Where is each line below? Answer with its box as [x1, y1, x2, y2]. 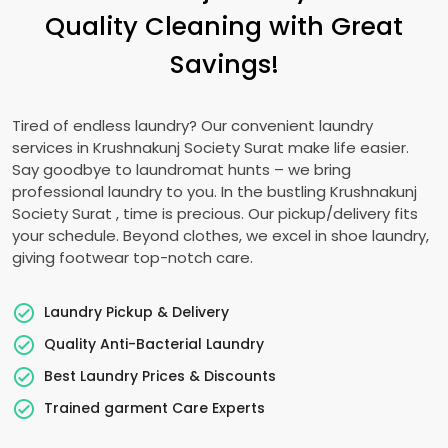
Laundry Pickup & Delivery [44, 301, 229, 322]
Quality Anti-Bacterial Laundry [44, 333, 264, 354]
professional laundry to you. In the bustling [12, 181, 330, 202]
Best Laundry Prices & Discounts [44, 365, 276, 386]
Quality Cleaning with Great [45, 8, 403, 44]
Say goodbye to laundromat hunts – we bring [12, 159, 351, 180]
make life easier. [288, 137, 409, 158]
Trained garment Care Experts [44, 397, 265, 418]
